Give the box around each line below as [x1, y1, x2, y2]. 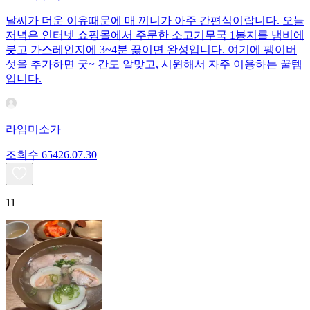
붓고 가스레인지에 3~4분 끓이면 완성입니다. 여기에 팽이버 [6, 44, 297, 56]
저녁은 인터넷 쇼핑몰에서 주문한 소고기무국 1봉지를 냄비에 [6, 29, 304, 42]
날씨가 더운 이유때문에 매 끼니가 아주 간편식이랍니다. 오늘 [6, 15, 304, 27]
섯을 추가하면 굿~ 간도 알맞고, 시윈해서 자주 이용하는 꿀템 [6, 58, 302, 71]
